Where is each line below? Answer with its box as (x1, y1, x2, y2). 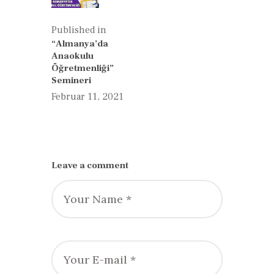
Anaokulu (51, 50, 94, 62)
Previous (106, 23, 146, 36)
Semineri (51, 74, 91, 86)
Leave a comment (51, 160, 128, 172)
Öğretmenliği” (51, 62, 114, 74)
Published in (51, 23, 106, 36)
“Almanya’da (51, 37, 108, 50)
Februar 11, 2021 (51, 91, 124, 103)
